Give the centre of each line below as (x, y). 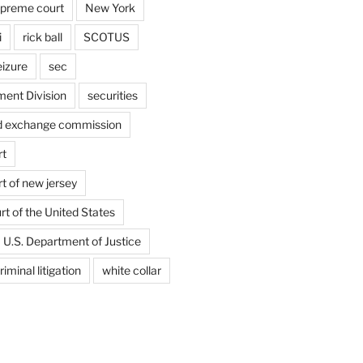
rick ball (42, 37)
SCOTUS (106, 37)
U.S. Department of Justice (72, 241)
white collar (131, 271)
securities (112, 96)
